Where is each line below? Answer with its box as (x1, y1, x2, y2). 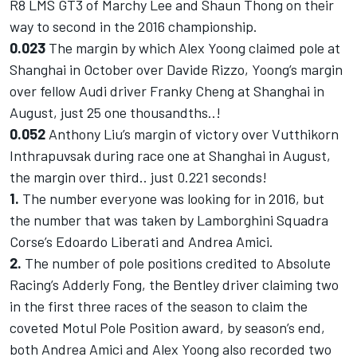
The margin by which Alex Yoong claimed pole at (45, 39, 340, 57)
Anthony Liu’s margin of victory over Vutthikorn (45, 125, 339, 143)
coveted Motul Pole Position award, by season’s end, (10, 319, 325, 337)
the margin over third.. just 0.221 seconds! (10, 168, 267, 186)
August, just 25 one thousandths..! (10, 104, 221, 122)
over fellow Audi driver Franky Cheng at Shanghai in (10, 82, 324, 100)
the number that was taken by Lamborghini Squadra (10, 211, 328, 229)
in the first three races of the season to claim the (10, 297, 308, 316)
